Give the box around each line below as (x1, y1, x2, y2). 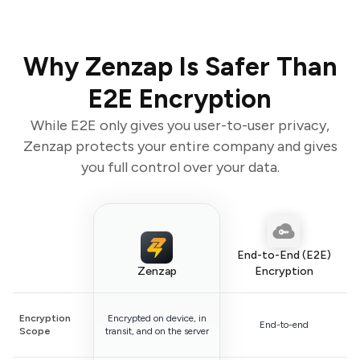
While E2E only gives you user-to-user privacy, (31, 116, 329, 134)
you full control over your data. (80, 157, 280, 176)
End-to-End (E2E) (236, 247, 331, 262)
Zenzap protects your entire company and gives (22, 137, 337, 155)
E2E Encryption (88, 83, 272, 114)
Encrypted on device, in (107, 313, 207, 325)
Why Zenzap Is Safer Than (22, 51, 337, 82)
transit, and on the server (104, 325, 209, 337)
